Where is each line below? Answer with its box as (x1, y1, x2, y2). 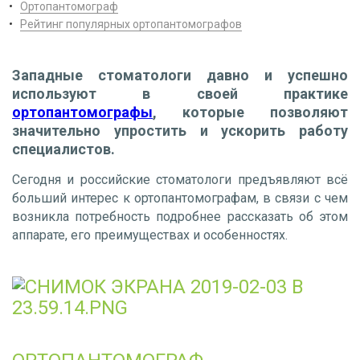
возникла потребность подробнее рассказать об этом (12, 208, 348, 224)
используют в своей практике (12, 84, 348, 102)
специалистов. (12, 140, 118, 157)
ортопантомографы (12, 103, 153, 121)
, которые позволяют (153, 103, 348, 121)
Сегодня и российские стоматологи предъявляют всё (12, 171, 348, 187)
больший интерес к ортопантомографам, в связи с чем (12, 190, 348, 206)
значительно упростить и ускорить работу (12, 121, 348, 139)
